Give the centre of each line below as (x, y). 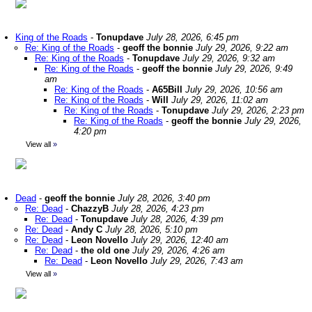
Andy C (87, 229)
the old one (105, 250)
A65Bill (167, 89)
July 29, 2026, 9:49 (254, 69)
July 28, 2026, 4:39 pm (177, 219)
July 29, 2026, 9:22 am (242, 48)
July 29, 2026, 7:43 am (197, 261)
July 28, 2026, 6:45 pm (193, 37)
